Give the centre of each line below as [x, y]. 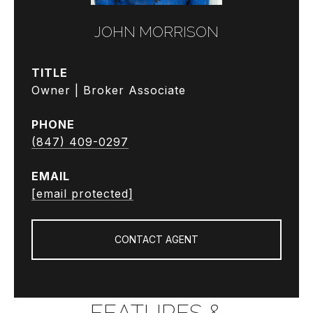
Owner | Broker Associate [109, 90]
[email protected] [82, 194]
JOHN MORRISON [156, 32]
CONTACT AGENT [156, 239]
